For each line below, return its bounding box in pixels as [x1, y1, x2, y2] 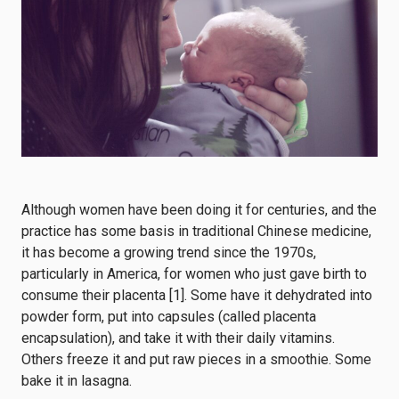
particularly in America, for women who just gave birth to [21, 265, 367, 282]
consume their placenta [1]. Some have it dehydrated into [21, 287, 372, 304]
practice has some [21, 223, 140, 240]
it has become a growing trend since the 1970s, [21, 244, 316, 261]
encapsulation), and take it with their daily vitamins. [21, 330, 335, 346]
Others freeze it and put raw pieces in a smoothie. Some [21, 351, 371, 368]
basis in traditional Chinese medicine [140, 223, 369, 240]
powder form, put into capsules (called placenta [21, 308, 316, 325]
